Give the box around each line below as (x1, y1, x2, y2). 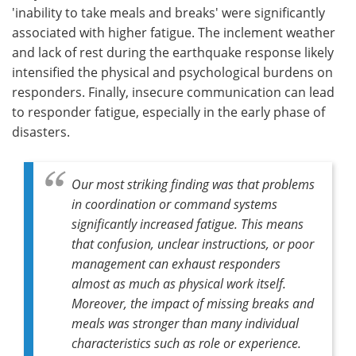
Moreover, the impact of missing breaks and (72, 294, 314, 311)
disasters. (12, 122, 70, 141)
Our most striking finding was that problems (72, 175, 315, 192)
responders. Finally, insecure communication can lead (12, 83, 335, 101)
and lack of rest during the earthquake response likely (12, 43, 334, 61)
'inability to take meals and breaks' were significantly (12, 3, 325, 21)
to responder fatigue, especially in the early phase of (12, 103, 325, 121)
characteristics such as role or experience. (72, 334, 301, 351)
